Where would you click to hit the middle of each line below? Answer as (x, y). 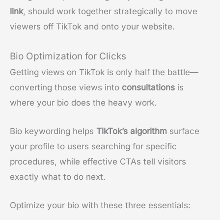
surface (183, 131)
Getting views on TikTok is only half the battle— (104, 72)
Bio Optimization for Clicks (68, 56)
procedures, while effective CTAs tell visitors (98, 161)
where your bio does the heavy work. (83, 102)
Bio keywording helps (53, 131)
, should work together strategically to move (110, 11)
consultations (148, 87)
